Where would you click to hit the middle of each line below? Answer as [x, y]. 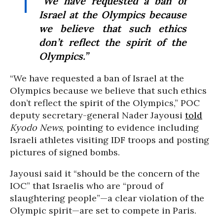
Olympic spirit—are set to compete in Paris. [103, 210]
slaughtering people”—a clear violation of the [107, 198]
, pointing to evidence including [130, 128]
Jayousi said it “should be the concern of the [105, 173]
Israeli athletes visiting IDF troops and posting [110, 140]
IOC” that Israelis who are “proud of [87, 186]
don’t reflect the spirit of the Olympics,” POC [105, 103]
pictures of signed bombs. [65, 152]
